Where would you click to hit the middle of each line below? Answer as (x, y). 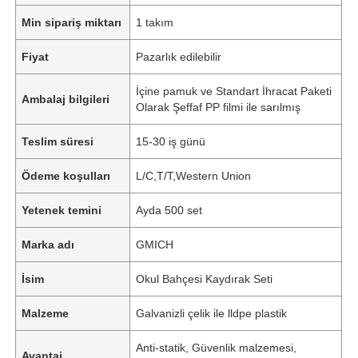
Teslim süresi (58, 141)
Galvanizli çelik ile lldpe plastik (212, 313)
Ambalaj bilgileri (66, 99)
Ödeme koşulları (66, 175)
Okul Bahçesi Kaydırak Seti (205, 278)
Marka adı (48, 244)
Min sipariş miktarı (72, 22)
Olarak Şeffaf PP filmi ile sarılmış (219, 107)
